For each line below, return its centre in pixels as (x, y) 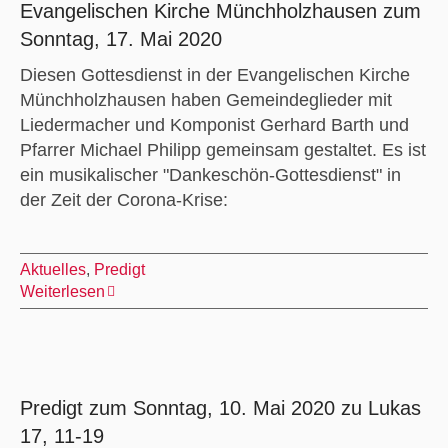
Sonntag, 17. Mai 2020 (120, 38)
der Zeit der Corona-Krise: (128, 199)
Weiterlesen (62, 291)
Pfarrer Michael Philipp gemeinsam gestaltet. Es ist (222, 149)
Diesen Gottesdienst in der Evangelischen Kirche (214, 74)
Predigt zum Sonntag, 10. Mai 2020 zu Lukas (220, 407)
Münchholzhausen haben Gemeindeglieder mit (205, 99)
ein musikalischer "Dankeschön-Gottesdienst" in (210, 174)
